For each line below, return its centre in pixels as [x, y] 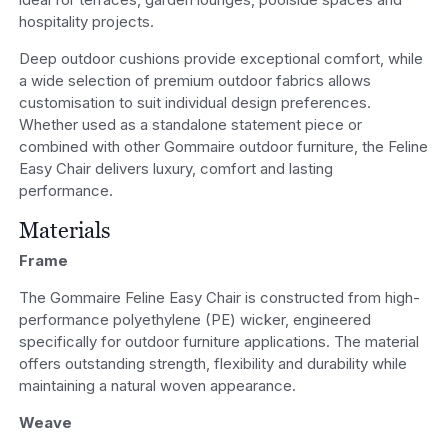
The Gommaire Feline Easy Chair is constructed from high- [219, 298]
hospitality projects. [86, 21]
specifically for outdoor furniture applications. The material [218, 342]
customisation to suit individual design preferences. [194, 102]
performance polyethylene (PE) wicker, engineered [194, 320]
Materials [64, 229]
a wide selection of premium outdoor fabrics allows [194, 80]
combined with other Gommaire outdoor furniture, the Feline [223, 146]
